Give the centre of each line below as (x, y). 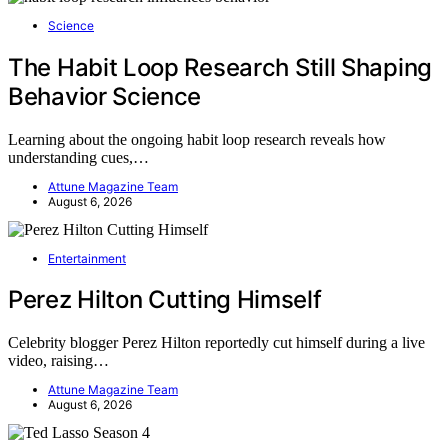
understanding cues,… (78, 157)
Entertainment (87, 258)
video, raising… (58, 361)
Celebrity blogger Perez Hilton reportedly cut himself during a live (216, 343)
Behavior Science (105, 96)
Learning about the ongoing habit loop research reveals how (197, 139)
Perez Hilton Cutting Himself (165, 300)
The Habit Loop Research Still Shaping (220, 67)
